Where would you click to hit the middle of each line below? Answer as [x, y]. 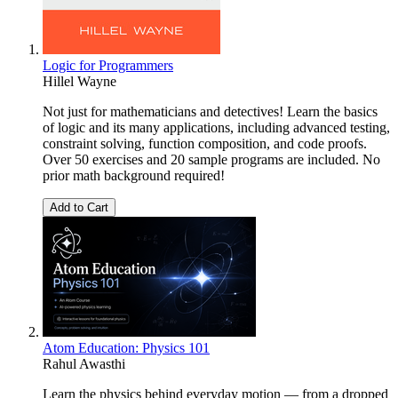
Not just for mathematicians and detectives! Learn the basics [210, 111]
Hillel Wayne [80, 81]
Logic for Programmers [108, 65]
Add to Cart [79, 207]
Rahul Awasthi [84, 363]
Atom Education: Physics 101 [126, 347]
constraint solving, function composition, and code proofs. [205, 143]
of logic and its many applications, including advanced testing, [216, 127]
